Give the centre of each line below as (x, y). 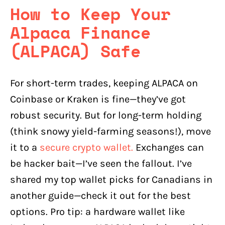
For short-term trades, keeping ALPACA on (104, 83)
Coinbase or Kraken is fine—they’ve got (98, 99)
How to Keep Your (90, 14)
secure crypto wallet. (86, 147)
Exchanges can (168, 147)
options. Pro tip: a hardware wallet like (97, 211)
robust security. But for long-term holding (106, 115)
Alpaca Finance (80, 33)
